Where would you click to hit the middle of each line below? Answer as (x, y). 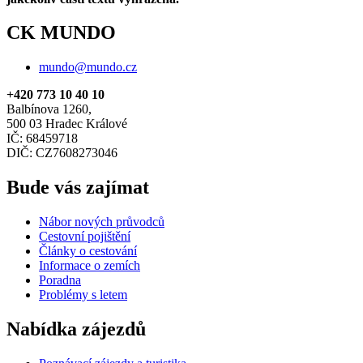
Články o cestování (88, 251)
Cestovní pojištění (85, 237)
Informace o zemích (90, 266)
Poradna (60, 280)
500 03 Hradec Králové (67, 124)
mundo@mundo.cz (88, 67)
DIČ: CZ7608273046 (62, 153)
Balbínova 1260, (49, 109)
